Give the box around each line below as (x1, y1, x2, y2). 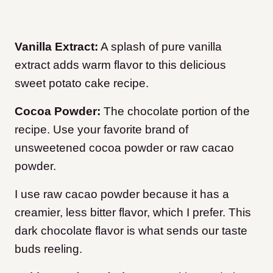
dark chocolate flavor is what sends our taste (15, 224, 247, 238)
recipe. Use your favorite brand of (15, 123, 188, 136)
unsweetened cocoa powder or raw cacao (15, 141, 234, 155)
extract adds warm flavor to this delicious (15, 58, 226, 72)
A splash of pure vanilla (98, 40, 222, 54)
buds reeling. (15, 243, 85, 256)
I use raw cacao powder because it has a (15, 188, 229, 201)
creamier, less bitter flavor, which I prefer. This (15, 206, 251, 219)
